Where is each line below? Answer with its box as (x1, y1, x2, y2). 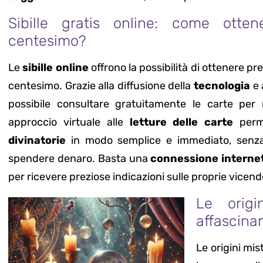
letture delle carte (129, 116, 234, 129)
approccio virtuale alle (8, 116, 130, 129)
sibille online (22, 61, 89, 75)
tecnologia (193, 79, 250, 93)
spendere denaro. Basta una (8, 152, 151, 166)
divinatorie (8, 134, 66, 147)
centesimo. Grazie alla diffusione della (8, 79, 194, 93)
